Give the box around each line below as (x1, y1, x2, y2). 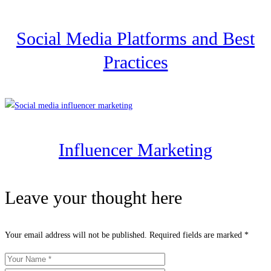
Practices (103, 52, 168, 73)
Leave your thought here (5, 188, 182, 208)
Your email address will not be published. (5, 230, 147, 240)
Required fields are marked (149, 230, 244, 240)
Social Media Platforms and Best (16, 28, 255, 49)
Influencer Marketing (59, 140, 212, 160)
